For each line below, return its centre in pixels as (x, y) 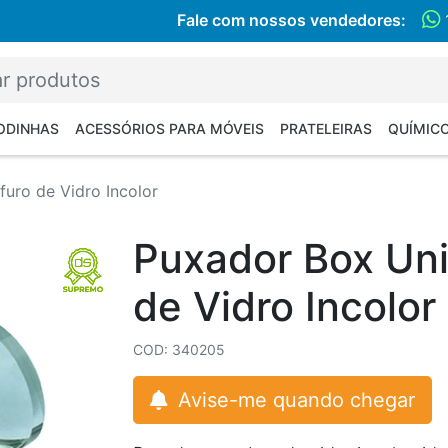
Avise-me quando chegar (293, 400)
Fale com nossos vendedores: (291, 20)
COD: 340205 (178, 349)
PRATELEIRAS (326, 128)
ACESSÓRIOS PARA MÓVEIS (169, 128)
